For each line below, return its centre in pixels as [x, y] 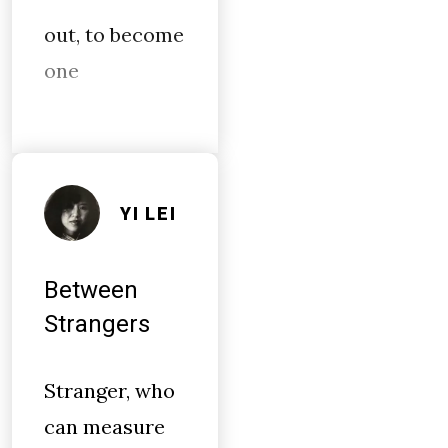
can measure [104, 426]
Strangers [97, 324]
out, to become [114, 34]
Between [91, 290]
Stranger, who [109, 390]
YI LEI [148, 213]
